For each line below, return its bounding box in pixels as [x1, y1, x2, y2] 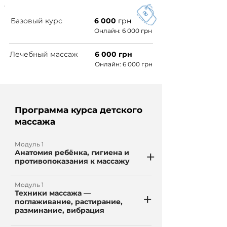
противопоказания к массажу [15, 157, 130, 166]
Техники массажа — [15, 188, 91, 198]
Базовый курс [11, 16, 62, 25]
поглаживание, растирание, [15, 197, 123, 206]
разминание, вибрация [15, 206, 104, 215]
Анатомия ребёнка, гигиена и [15, 148, 129, 157]
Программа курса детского [15, 105, 142, 115]
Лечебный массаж [10, 50, 78, 59]
